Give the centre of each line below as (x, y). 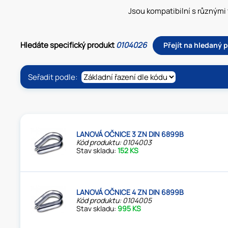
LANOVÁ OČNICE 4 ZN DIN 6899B (130, 192)
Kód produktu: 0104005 (114, 201)
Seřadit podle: (54, 77)
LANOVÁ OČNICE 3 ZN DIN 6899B (130, 134)
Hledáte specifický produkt (68, 45)
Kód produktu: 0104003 (114, 142)
